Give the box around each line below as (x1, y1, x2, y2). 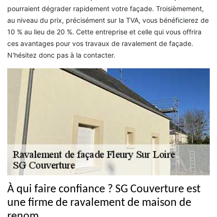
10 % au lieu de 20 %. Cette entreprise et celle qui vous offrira (7, 28, 201, 36)
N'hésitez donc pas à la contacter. (7, 51, 115, 60)
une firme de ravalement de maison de (7, 197, 191, 209)
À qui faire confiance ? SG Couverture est (7, 183, 201, 195)
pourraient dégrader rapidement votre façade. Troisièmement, (7, 4, 204, 13)
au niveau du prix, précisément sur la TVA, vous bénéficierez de (7, 16, 209, 25)
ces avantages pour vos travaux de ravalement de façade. (7, 39, 193, 48)
